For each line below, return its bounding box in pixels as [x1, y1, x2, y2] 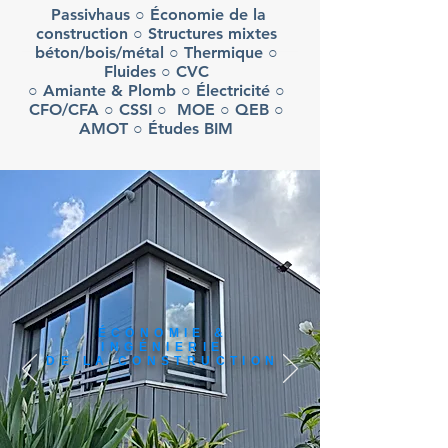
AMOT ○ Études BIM [79, 119, 233, 138]
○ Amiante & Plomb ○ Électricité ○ [27, 81, 285, 100]
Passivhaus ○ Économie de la [46, 5, 266, 24]
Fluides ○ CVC [103, 62, 209, 81]
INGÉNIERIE [101, 340, 225, 354]
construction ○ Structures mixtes [35, 24, 277, 43]
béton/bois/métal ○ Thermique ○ [34, 43, 278, 62]
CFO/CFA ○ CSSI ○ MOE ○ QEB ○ [28, 100, 284, 119]
